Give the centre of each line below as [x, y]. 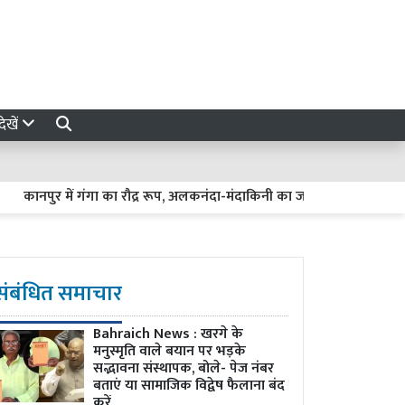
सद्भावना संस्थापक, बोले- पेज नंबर [184, 368]
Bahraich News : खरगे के [168, 334]
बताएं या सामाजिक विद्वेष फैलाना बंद [189, 386]
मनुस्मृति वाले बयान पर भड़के [170, 351]
